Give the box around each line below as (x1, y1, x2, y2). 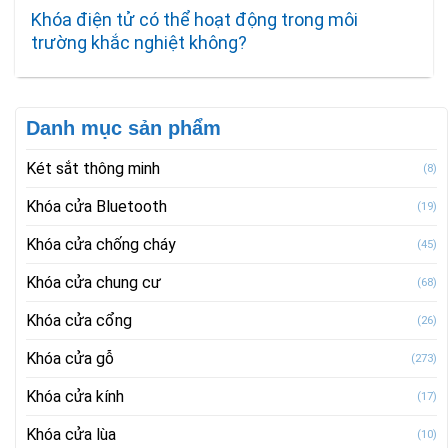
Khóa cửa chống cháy (26, 234, 176, 254)
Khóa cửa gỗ (26, 348, 114, 368)
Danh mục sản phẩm (26, 116, 221, 139)
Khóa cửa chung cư (26, 272, 161, 292)
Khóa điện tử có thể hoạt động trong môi (31, 9, 359, 31)
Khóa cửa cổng (26, 310, 132, 330)
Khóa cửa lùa (26, 424, 116, 444)
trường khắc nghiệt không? (31, 32, 248, 54)
